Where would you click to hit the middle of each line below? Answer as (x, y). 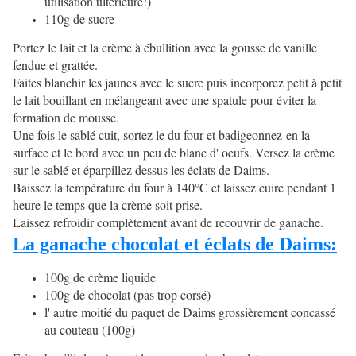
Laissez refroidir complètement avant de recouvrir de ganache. (168, 222)
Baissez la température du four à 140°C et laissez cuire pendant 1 (174, 188)
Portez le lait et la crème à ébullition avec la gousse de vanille (165, 48)
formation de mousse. (66, 118)
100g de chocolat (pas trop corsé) (128, 295)
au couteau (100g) (90, 330)
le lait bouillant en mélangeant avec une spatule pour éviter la (164, 100)
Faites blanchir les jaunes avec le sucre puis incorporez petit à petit (177, 83)
